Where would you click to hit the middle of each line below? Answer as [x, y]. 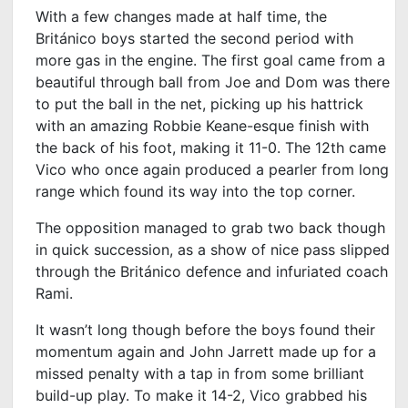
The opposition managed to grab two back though [211, 227]
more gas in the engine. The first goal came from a [211, 60]
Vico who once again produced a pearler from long [213, 169]
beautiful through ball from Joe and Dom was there [213, 82]
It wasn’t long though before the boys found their [206, 329]
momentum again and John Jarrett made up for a [206, 351]
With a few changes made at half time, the [182, 16]
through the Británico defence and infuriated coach [212, 271]
